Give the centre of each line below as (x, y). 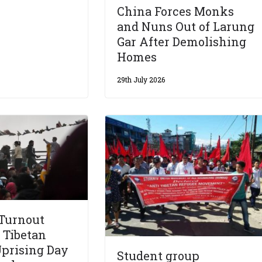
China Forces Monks (176, 11)
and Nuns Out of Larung (186, 27)
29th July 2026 (141, 80)
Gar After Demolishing (182, 42)
